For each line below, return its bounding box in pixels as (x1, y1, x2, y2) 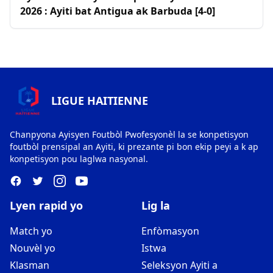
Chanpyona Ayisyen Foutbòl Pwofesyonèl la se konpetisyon (10, 129, 249, 140)
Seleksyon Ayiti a (141, 258, 218, 272)
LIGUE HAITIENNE (51, 93, 148, 108)
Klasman (10, 258, 49, 272)
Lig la (141, 198, 170, 213)
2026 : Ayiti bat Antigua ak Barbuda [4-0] (20, 4, 215, 18)
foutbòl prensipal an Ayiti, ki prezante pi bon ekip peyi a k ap (10, 141, 258, 152)
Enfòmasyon (141, 224, 199, 238)
